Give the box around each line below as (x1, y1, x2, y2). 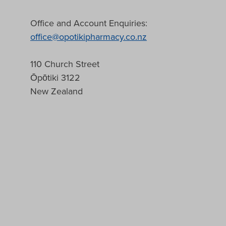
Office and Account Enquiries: (30, 17, 147, 30)
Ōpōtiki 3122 (30, 71, 80, 84)
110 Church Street (30, 58, 99, 71)
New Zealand (30, 85, 83, 98)
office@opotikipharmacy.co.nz (30, 30, 147, 43)
